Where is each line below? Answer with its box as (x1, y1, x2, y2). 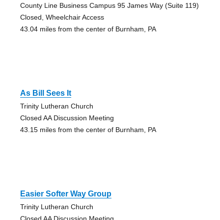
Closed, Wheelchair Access (20, 13, 104, 22)
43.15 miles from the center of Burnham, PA (20, 126, 156, 134)
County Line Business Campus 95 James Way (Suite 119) (20, 1, 199, 10)
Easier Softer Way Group (20, 190, 111, 198)
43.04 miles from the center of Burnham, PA (20, 25, 156, 33)
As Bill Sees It (20, 89, 71, 98)
